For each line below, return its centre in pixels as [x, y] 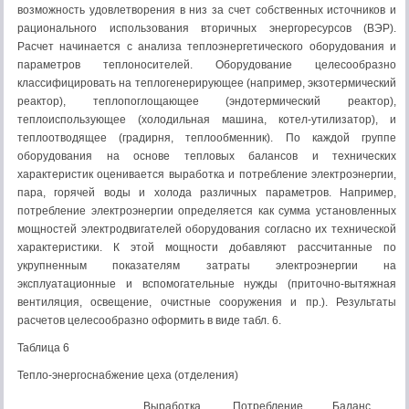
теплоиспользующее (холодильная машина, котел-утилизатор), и [207, 120]
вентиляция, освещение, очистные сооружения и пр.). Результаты [207, 302]
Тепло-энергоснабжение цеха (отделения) [128, 375]
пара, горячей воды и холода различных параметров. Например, [207, 193]
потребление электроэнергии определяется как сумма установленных [207, 211]
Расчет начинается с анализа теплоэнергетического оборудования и [207, 47]
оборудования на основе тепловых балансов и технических [207, 156]
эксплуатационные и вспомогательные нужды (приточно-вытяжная [207, 284]
